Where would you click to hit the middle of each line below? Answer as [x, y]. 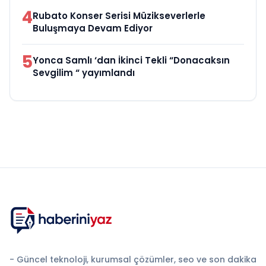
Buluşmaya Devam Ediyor [93, 28]
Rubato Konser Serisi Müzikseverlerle [119, 16]
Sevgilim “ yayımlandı [84, 73]
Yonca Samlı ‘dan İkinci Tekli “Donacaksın [131, 61]
